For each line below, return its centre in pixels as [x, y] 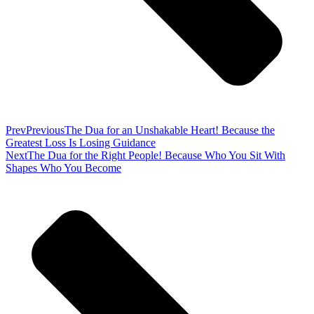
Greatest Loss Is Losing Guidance [81, 143]
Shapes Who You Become [63, 168]
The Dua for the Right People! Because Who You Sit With [156, 156]
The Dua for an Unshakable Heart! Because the [170, 130]
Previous [45, 130]
